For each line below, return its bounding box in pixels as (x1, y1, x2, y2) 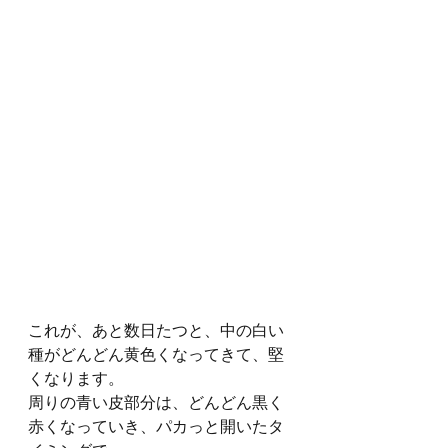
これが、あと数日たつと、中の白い (28, 318, 284, 342)
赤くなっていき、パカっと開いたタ (28, 414, 284, 438)
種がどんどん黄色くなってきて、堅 (28, 342, 284, 366)
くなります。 (28, 366, 124, 390)
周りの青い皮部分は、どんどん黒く (28, 390, 284, 414)
